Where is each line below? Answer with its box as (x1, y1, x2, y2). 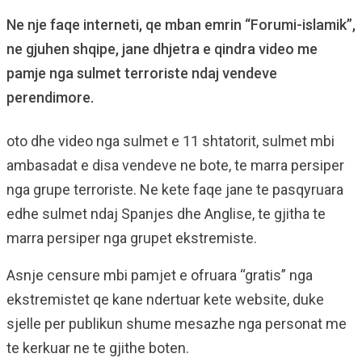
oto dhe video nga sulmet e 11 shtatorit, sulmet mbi (6, 133, 335, 149)
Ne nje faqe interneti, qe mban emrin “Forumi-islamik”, (6, 16, 356, 33)
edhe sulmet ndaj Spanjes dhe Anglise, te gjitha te (6, 205, 326, 222)
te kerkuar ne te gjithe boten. (6, 339, 189, 356)
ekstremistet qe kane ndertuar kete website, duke (6, 291, 324, 308)
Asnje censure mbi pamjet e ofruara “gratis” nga (6, 267, 313, 284)
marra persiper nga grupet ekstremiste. (6, 229, 257, 246)
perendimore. (6, 89, 94, 106)
